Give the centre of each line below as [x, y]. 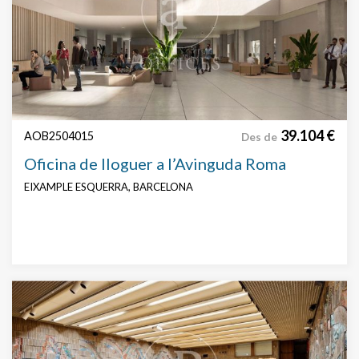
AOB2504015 [59, 136]
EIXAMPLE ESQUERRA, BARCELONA [109, 187]
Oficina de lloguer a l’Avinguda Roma [155, 164]
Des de [259, 137]
